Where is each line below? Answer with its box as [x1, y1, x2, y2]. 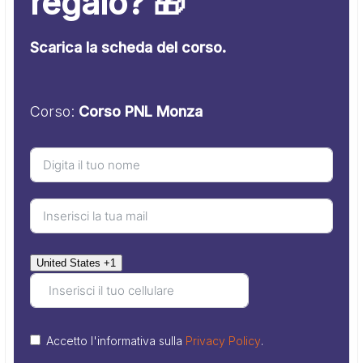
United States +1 [36, 256, 117, 269]
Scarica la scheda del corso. [30, 38, 227, 56]
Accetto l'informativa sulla [46, 333, 186, 348]
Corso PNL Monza [79, 102, 203, 120]
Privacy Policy [186, 333, 262, 348]
